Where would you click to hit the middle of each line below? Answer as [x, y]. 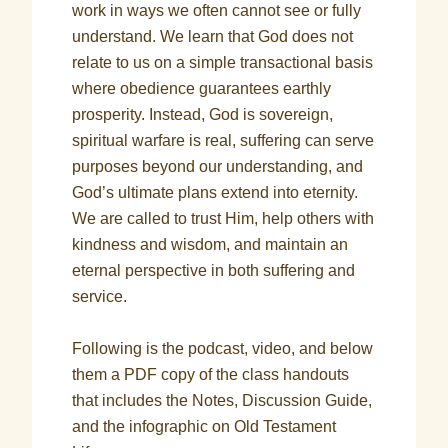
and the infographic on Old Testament [204, 426]
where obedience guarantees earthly [202, 88]
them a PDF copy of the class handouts [211, 374]
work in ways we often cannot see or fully [217, 10]
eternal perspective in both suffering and [214, 270]
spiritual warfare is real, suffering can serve [223, 140]
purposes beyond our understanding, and [218, 166]
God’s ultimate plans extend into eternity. [215, 192]
